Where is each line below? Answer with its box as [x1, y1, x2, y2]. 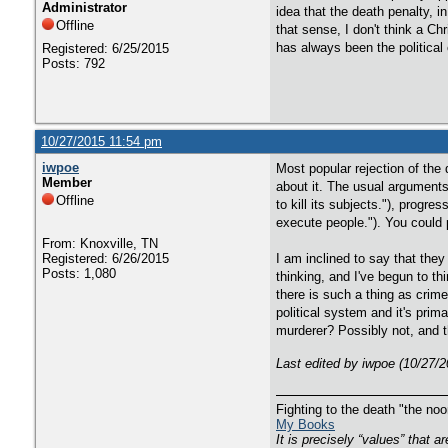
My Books [276, 417, 335, 432]
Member [42, 175, 92, 190]
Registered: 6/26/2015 [42, 251, 169, 266]
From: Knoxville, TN [42, 236, 158, 251]
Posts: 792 [42, 56, 105, 71]
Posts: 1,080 [42, 266, 116, 281]
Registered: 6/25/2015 [42, 41, 169, 56]
